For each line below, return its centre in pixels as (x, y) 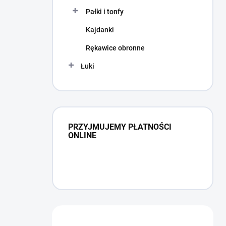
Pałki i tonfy (105, 12)
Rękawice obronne (115, 48)
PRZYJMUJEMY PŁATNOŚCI (120, 127)
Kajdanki (100, 30)
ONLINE (82, 135)
